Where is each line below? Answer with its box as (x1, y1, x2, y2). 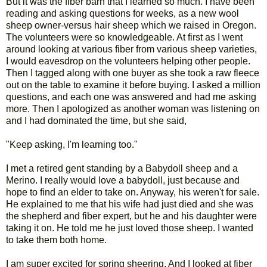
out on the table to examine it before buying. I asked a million (6, 79, 260, 90)
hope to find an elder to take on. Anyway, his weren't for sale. (6, 187, 259, 197)
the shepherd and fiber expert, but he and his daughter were (6, 210, 257, 221)
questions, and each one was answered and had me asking (6, 91, 256, 102)
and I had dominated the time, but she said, (6, 115, 187, 126)
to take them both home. (6, 234, 107, 245)
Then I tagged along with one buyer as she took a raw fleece (6, 67, 259, 78)
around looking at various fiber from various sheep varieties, (6, 44, 257, 54)
